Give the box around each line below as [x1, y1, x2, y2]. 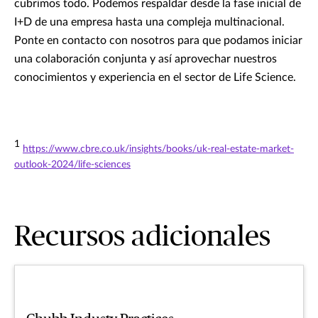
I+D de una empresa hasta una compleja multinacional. [14, 16, 285, 28]
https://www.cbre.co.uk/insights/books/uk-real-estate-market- [23, 143, 294, 154]
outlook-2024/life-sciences [14, 159, 131, 170]
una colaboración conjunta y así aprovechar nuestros [14, 53, 277, 65]
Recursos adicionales [14, 222, 270, 251]
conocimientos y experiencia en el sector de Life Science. [14, 71, 296, 83]
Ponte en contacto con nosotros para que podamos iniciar [14, 34, 302, 46]
